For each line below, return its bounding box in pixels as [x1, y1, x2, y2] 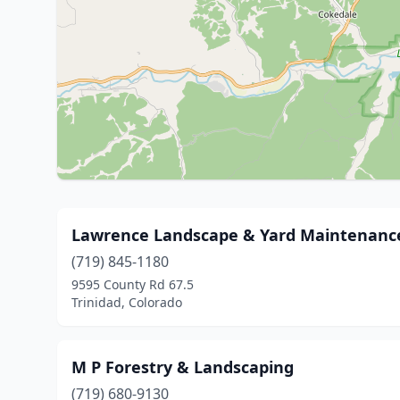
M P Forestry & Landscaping [71, 356, 294, 378]
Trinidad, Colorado [71, 294, 182, 311]
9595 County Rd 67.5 [71, 276, 194, 293]
